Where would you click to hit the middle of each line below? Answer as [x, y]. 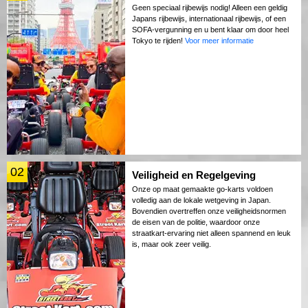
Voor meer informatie [219, 41]
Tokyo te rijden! [158, 41]
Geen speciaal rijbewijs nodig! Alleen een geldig [210, 8]
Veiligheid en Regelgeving [194, 175]
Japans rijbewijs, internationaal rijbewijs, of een [209, 19]
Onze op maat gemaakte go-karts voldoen [202, 189]
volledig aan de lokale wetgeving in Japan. [201, 200]
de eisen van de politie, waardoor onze [196, 222]
